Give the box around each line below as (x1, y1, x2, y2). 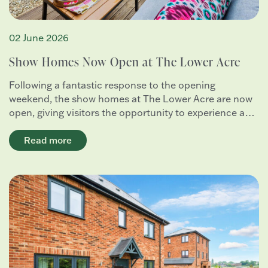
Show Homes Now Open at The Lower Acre (9, 53, 240, 70)
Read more (24, 135, 72, 147)
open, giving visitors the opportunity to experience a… (9, 106, 255, 119)
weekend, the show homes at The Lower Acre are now (9, 93, 252, 105)
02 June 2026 (9, 32, 69, 44)
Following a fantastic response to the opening (9, 79, 215, 92)
